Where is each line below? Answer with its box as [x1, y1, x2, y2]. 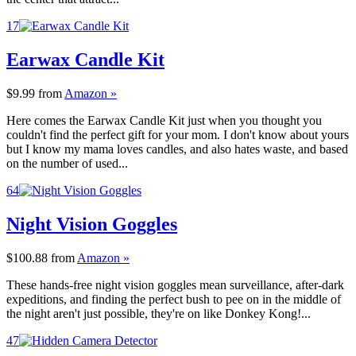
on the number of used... [6, 156, 128, 170]
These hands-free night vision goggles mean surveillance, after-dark [6, 277, 344, 292]
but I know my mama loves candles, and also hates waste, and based [6, 141, 348, 156]
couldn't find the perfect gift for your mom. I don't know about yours [6, 127, 349, 141]
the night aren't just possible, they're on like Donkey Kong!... [6, 306, 311, 320]
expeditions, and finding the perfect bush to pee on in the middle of [6, 292, 341, 306]
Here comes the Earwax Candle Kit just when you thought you [6, 113, 322, 127]
